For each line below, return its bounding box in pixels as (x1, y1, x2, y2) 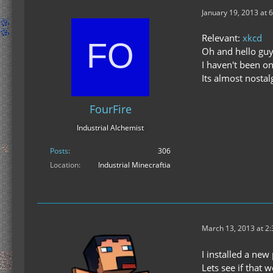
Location (50, 159, 79, 170)
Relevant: (202, 32, 243, 44)
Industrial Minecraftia (98, 159, 171, 170)
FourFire (89, 102, 132, 117)
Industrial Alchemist (77, 122, 144, 133)
